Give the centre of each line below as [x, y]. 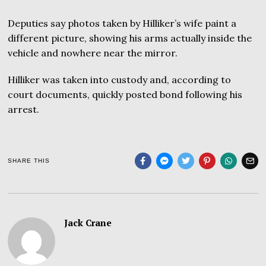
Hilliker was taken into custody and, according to [120, 80]
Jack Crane [88, 223]
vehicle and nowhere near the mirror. [93, 53]
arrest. [24, 110]
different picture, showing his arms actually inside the [130, 38]
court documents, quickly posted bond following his [125, 95]
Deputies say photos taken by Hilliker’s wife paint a [122, 23]
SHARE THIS [29, 161]
